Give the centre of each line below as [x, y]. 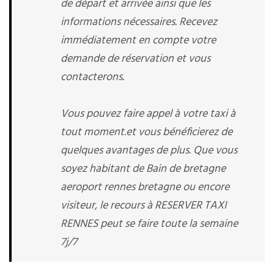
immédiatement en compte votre [138, 41]
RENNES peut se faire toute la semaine [149, 224]
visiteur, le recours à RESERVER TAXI [143, 206]
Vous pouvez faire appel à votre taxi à [148, 114]
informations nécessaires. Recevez [139, 22]
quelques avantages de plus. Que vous [149, 151]
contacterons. [92, 77]
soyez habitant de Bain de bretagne [143, 169]
